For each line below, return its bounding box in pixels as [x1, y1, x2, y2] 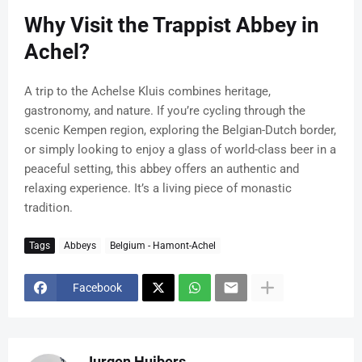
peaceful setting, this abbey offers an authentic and [24, 162, 299, 177]
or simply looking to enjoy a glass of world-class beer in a [24, 142, 336, 158]
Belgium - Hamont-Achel [110, 239, 216, 251]
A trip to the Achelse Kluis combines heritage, [24, 84, 271, 99]
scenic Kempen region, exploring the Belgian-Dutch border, [24, 123, 336, 138]
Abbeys [64, 239, 96, 251]
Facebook [73, 280, 122, 294]
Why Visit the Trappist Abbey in [24, 13, 319, 38]
